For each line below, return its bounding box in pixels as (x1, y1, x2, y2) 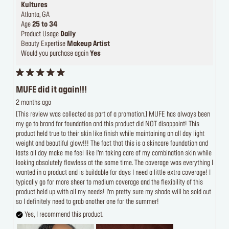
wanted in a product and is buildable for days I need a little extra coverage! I (16, 169, 211, 176)
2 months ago (16, 99, 51, 106)
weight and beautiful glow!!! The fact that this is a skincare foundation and (16, 140, 208, 147)
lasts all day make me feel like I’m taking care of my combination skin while (16, 150, 212, 157)
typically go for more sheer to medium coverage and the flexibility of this (16, 179, 203, 186)
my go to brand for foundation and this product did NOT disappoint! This (16, 121, 199, 128)
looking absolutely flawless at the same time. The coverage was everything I (16, 159, 213, 167)
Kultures (21, 2, 48, 9)
